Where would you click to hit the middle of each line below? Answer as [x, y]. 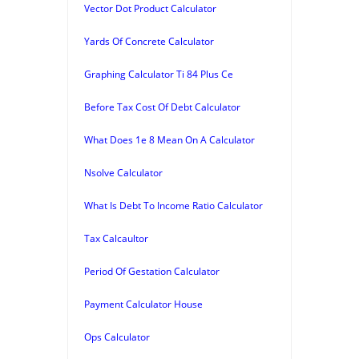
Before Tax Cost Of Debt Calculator [162, 107]
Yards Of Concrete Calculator [149, 41]
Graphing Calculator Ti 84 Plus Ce [159, 74]
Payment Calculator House [143, 304]
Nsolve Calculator [123, 172]
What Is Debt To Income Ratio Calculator [173, 205]
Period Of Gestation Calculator [152, 271]
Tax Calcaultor [116, 238]
